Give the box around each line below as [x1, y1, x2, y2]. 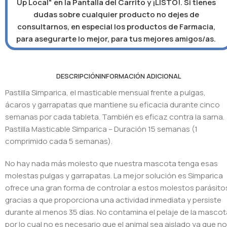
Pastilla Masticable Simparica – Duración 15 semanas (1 [5, 123, 198, 134]
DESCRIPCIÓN [56, 71, 100, 81]
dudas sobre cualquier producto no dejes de [33, 9, 199, 20]
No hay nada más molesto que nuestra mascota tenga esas [5, 158, 218, 169]
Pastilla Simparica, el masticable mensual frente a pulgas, [5, 87, 206, 98]
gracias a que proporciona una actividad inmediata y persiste [5, 194, 221, 205]
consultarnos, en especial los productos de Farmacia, [17, 21, 215, 32]
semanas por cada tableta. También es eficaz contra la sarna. [5, 111, 224, 122]
